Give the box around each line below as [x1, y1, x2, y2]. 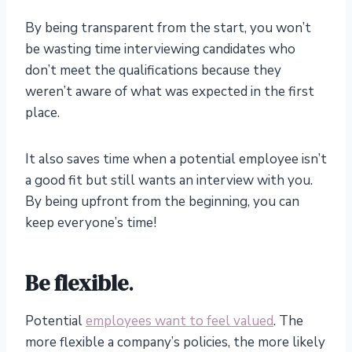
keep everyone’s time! [25, 214, 156, 233]
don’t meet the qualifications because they [25, 61, 281, 80]
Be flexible [25, 268, 128, 299]
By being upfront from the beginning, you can [25, 192, 299, 211]
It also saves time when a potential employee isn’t [25, 150, 327, 169]
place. [25, 104, 60, 123]
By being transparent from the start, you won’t [25, 19, 311, 38]
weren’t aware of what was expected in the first [25, 82, 314, 101]
